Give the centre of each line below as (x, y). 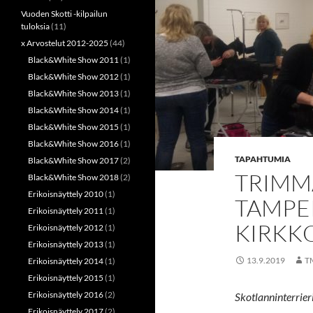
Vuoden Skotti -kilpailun (64, 14)
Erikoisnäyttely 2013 (66, 244)
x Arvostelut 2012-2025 (65, 43)
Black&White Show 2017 (73, 160)
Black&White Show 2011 (73, 60)
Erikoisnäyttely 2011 (66, 211)
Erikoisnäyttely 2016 (66, 294)
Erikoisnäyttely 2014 (66, 261)
